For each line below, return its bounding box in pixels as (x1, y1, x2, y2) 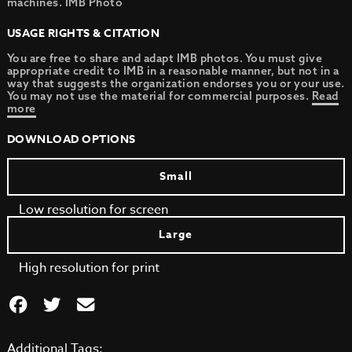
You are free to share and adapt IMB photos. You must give (6, 51, 323, 65)
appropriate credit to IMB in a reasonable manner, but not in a (6, 64, 339, 78)
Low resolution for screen (18, 200, 168, 219)
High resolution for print (18, 258, 159, 277)
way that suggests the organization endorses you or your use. (6, 76, 345, 90)
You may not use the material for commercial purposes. (6, 89, 312, 103)
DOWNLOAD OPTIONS (6, 131, 136, 148)
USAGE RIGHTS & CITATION (6, 25, 160, 42)
